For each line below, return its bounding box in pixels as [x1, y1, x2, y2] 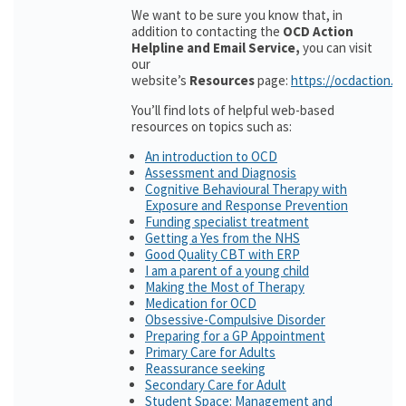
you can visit [303, 39, 372, 56]
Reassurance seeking [145, 360, 266, 377]
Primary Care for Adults [145, 343, 275, 361]
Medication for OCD [145, 295, 256, 312]
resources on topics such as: [131, 118, 292, 135]
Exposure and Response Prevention [145, 197, 348, 214]
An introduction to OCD [145, 148, 277, 165]
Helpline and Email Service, [131, 39, 303, 56]
